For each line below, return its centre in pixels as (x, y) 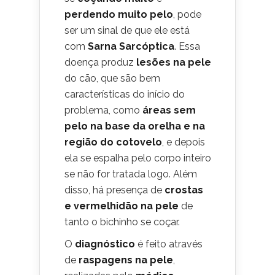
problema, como (103, 110)
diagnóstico (105, 244)
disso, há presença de (114, 190)
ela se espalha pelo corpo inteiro (138, 158)
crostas (184, 190)
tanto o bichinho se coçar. (122, 222)
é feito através (169, 244)
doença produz (100, 62)
